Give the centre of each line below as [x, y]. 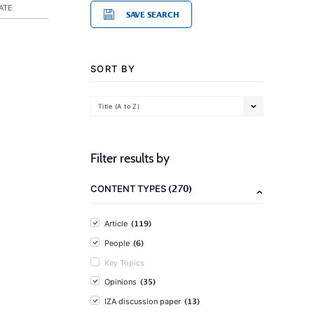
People [117, 243]
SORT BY [113, 69]
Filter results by [130, 158]
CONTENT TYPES [129, 189]
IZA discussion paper [143, 301]
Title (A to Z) [119, 106]
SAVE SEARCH [152, 14]
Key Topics [124, 263]
